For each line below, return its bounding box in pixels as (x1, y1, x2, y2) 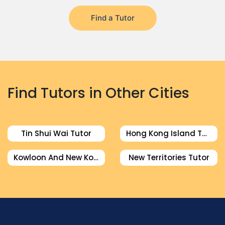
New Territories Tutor (128, 152, 209, 163)
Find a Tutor (90, 13, 135, 23)
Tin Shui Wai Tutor (21, 128, 91, 139)
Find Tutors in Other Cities (8, 83, 189, 103)
